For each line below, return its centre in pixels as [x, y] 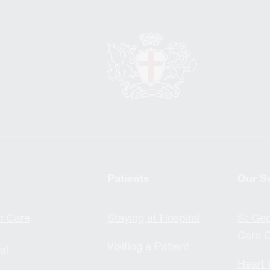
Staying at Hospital [154, 218]
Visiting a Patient [149, 246]
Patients [129, 178]
